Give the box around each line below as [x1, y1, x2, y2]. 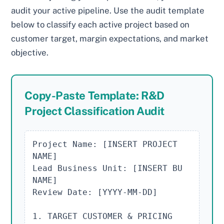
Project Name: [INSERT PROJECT [32, 139, 178, 149]
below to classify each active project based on [11, 19, 190, 30]
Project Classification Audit [24, 104, 164, 118]
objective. [11, 47, 49, 58]
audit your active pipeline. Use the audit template [11, 5, 205, 16]
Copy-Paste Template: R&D [24, 89, 164, 102]
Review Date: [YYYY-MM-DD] [32, 187, 158, 197]
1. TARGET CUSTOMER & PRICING [32, 211, 173, 221]
